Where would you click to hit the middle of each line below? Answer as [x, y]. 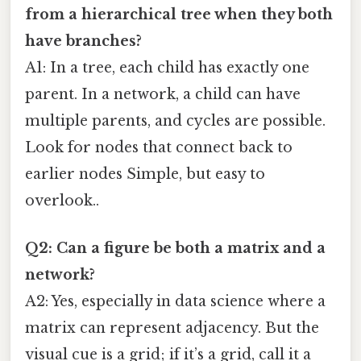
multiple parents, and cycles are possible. [175, 120]
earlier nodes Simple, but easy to [145, 174]
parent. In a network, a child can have [163, 94]
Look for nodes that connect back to [159, 147]
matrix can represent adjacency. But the [172, 328]
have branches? [83, 41]
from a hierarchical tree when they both [179, 14]
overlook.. [62, 200]
